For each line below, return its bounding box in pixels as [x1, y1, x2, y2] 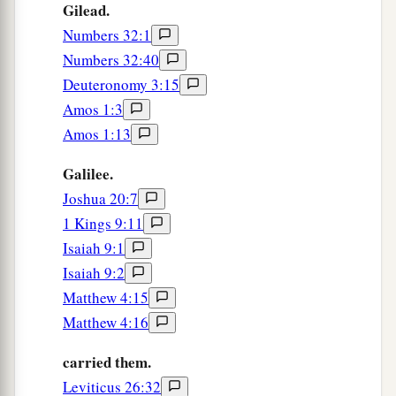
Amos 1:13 [63, 124, 131, 145]
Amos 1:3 [63, 99, 123, 120]
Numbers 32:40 [63, 49, 159, 71]
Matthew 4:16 [63, 312, 148, 333]
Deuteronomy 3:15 [63, 74, 179, 95]
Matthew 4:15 [63, 287, 148, 308]
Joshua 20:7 [63, 188, 138, 209]
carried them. [63, 351, 151, 374]
